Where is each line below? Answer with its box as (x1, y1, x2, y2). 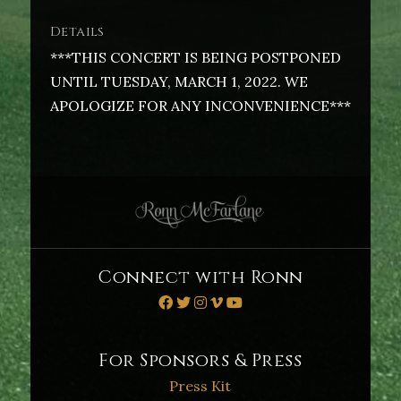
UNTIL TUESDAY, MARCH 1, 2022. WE (49, 73, 308, 90)
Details (49, 22, 105, 41)
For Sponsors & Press (98, 348, 303, 373)
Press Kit (169, 377, 232, 396)
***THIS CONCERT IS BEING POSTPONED (49, 48, 341, 66)
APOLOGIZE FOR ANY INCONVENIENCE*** (49, 97, 351, 115)
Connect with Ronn (98, 265, 303, 290)
